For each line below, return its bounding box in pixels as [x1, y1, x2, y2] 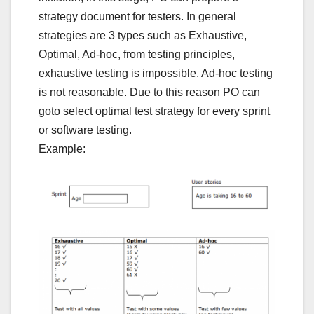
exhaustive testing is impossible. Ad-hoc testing [39, 67, 273, 80]
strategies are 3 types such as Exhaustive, [39, 29, 247, 42]
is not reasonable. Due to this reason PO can [39, 86, 260, 99]
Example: [39, 143, 86, 156]
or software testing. [39, 124, 132, 137]
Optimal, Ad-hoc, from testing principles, [39, 48, 235, 61]
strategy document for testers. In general [39, 11, 236, 23]
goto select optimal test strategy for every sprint [39, 105, 270, 118]
